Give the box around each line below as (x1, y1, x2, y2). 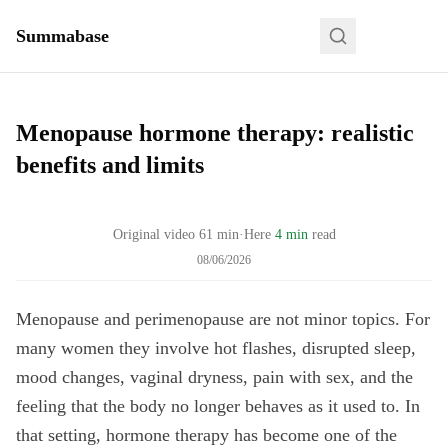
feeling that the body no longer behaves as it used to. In (16, 396, 420, 416)
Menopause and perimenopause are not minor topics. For (16, 309, 430, 329)
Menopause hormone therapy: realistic (16, 120, 414, 146)
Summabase (16, 26, 109, 46)
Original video (112, 227, 195, 242)
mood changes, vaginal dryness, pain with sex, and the (16, 367, 413, 387)
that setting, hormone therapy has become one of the (16, 425, 397, 445)
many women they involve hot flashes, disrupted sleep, (16, 338, 416, 358)
